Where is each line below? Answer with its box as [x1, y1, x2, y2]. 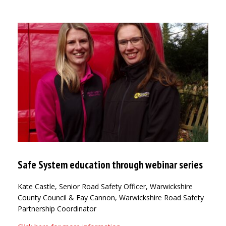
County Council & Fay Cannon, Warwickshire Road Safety [18, 192, 204, 202]
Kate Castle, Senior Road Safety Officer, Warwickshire [18, 181, 193, 191]
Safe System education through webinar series [18, 157, 203, 172]
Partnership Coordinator [18, 203, 96, 213]
